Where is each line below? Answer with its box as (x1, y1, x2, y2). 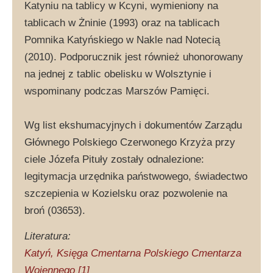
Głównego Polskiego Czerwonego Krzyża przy (24, 136, 235, 148)
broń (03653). (24, 204, 85, 216)
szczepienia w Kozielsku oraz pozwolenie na (24, 187, 227, 199)
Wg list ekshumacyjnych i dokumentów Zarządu (24, 119, 242, 131)
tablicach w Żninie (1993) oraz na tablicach (24, 16, 219, 29)
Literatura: (24, 230, 71, 242)
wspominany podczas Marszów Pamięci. (24, 85, 210, 97)
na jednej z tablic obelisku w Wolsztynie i (24, 68, 211, 80)
